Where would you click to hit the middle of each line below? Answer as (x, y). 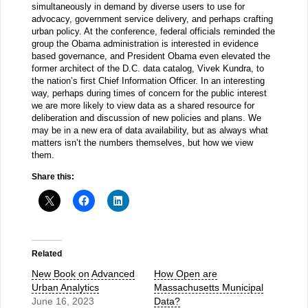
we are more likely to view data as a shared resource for (143, 106)
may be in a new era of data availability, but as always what (150, 131)
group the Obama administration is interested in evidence (145, 44)
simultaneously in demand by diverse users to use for (138, 7)
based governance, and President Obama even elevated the (151, 56)
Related (46, 253)
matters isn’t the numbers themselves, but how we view (142, 143)
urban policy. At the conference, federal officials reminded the (153, 32)
